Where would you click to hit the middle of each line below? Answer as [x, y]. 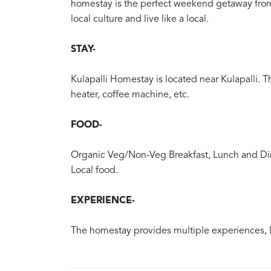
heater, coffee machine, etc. [130, 95]
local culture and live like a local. [140, 19]
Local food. [94, 171]
